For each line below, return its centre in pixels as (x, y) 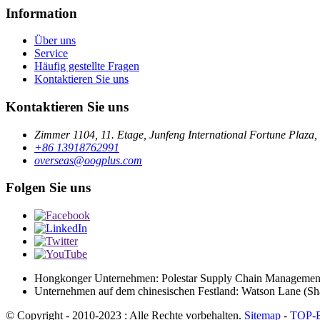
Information (41, 13)
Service (51, 54)
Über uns (55, 41)
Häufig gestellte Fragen (87, 66)
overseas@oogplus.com (88, 160)
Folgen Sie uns (48, 188)
